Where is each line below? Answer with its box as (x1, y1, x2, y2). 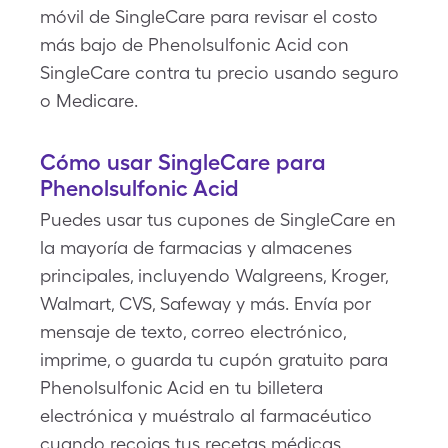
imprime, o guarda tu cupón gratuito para (40, 349, 388, 370)
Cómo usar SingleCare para (40, 149, 326, 175)
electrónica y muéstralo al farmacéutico (40, 405, 372, 426)
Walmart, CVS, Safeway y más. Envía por (40, 293, 371, 314)
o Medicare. (40, 90, 138, 111)
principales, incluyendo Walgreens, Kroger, (40, 265, 388, 286)
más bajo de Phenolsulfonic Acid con (40, 34, 349, 55)
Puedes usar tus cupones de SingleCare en (40, 209, 396, 230)
